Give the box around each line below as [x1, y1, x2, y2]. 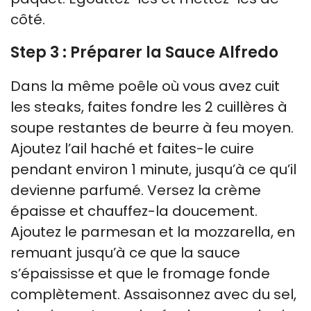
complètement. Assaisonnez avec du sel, [10, 284, 296, 304]
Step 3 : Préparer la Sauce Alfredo [10, 41, 278, 63]
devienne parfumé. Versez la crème [10, 180, 261, 200]
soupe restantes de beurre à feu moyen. [10, 117, 294, 137]
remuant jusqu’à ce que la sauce [10, 242, 240, 262]
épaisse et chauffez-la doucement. [10, 201, 258, 221]
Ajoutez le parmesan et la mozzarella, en [10, 221, 295, 242]
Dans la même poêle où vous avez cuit [10, 76, 280, 96]
